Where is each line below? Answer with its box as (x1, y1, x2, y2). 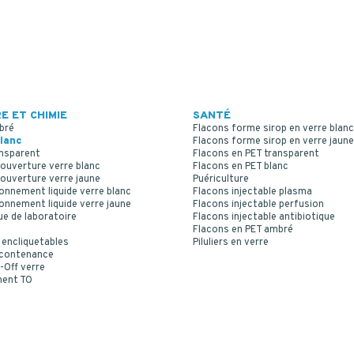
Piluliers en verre (193, 236, 269, 250)
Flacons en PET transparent (193, 148, 319, 161)
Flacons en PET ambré (193, 224, 293, 237)
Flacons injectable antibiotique (193, 211, 335, 224)
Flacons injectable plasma (193, 186, 312, 199)
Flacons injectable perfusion (193, 198, 324, 212)
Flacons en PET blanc (193, 160, 288, 174)
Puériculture (193, 173, 249, 186)
